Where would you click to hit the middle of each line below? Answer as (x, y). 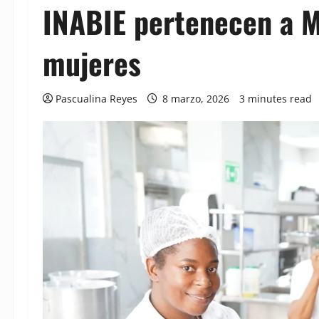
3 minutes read (276, 99)
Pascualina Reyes (96, 99)
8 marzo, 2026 (196, 99)
